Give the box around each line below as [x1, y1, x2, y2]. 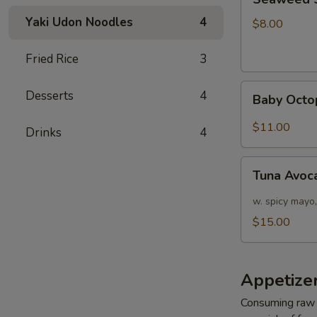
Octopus [241, 98, 282, 114]
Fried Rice [25, 51, 79, 67]
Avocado [241, 174, 284, 190]
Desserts [25, 88, 74, 104]
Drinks [25, 125, 62, 141]
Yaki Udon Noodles [25, 14, 133, 30]
